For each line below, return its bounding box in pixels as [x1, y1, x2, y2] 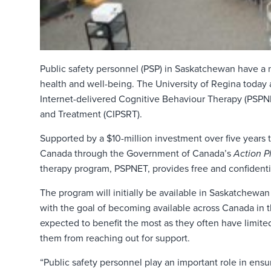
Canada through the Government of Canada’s [39, 148, 233, 160]
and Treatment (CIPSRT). [39, 108, 142, 121]
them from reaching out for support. [39, 232, 190, 245]
